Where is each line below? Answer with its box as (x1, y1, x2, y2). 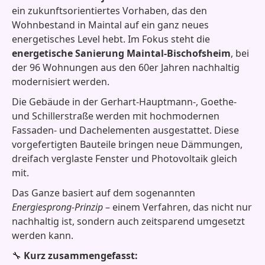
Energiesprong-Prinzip (12, 201, 103, 214)
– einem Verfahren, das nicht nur (103, 201, 252, 214)
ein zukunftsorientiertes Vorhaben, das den (12, 4, 207, 17)
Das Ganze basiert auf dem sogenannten (12, 186, 195, 199)
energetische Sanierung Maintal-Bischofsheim (12, 47, 231, 60)
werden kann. (12, 229, 73, 242)
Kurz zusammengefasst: (24, 249, 138, 262)
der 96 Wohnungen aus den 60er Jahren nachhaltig (12, 61, 240, 74)
